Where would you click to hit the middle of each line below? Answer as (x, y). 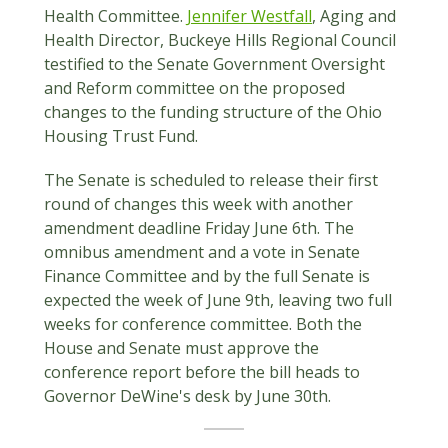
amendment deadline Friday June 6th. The (199, 228)
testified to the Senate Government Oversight (214, 64)
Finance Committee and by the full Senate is (207, 276)
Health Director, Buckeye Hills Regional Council (220, 40)
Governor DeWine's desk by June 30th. (189, 396)
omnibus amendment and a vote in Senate (202, 252)
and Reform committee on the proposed (194, 88)
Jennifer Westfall (249, 16)
